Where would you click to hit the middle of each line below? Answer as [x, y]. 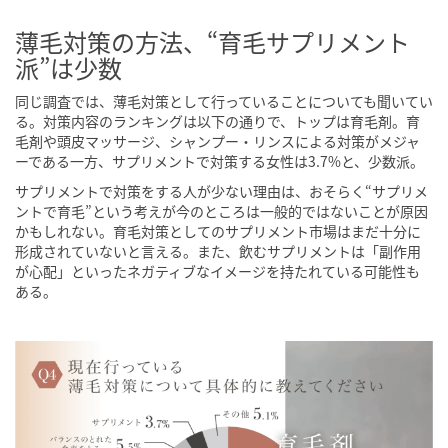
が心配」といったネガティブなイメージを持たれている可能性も [217, 271]
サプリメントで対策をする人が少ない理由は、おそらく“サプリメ [221, 191]
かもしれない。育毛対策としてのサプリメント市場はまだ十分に [218, 231]
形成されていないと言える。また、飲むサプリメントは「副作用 [218, 251]
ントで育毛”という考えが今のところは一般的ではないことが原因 [221, 211]
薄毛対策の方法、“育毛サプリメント [212, 42]
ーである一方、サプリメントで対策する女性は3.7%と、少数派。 [219, 161]
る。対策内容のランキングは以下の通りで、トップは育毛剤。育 [217, 121]
